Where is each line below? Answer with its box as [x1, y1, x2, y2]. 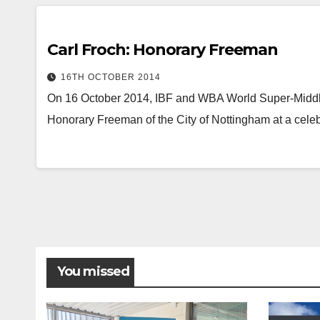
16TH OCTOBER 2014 [61, 72, 161, 82]
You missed [57, 264, 129, 279]
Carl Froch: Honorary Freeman [47, 40, 279, 59]
